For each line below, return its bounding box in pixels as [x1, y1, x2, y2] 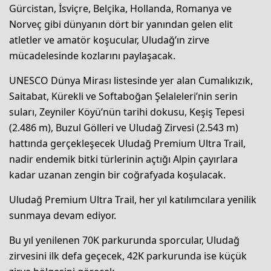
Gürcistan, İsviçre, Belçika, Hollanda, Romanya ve [9, 1, 232, 15]
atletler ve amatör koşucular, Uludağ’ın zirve [9, 33, 209, 47]
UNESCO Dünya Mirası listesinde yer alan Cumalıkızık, [9, 73, 253, 87]
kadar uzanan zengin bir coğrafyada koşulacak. [9, 168, 226, 181]
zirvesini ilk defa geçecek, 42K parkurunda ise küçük [9, 249, 247, 263]
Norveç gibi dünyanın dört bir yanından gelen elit [9, 17, 233, 31]
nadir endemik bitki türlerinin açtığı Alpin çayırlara [9, 152, 238, 166]
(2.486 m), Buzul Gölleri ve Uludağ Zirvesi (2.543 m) [9, 120, 238, 134]
